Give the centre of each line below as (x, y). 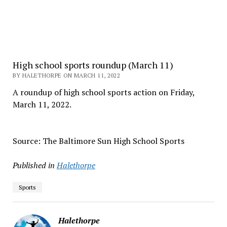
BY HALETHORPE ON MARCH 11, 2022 (66, 75)
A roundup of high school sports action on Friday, (103, 92)
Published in (33, 165)
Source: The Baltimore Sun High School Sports (98, 141)
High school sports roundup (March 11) (93, 65)
